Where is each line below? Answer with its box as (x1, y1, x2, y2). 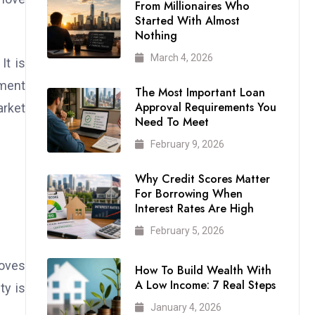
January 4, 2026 (150, 302, 221, 314)
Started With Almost (134, 13, 240, 30)
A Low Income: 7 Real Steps (134, 277, 276, 294)
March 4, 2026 (150, 52, 213, 64)
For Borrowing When (134, 186, 243, 202)
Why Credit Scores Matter (134, 171, 270, 188)
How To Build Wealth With (134, 262, 271, 279)
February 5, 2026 (150, 225, 224, 237)
